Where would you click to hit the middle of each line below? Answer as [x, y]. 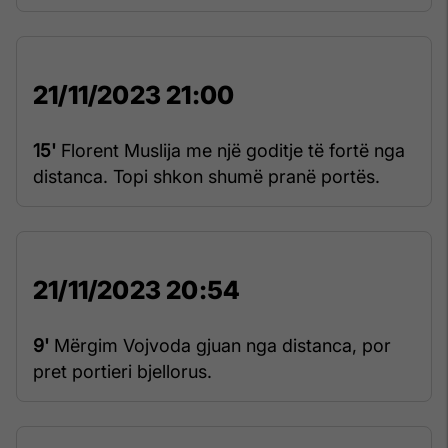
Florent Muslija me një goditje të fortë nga [230, 151]
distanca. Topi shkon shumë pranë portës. [206, 177]
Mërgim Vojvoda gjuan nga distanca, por [220, 346]
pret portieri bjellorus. [122, 372]
